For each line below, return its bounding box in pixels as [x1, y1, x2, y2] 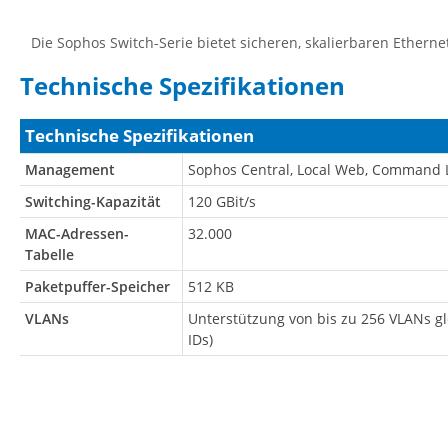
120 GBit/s [188, 192, 256, 212]
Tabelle [25, 245, 74, 265]
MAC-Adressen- [25, 224, 129, 244]
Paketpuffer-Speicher [25, 277, 170, 297]
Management [25, 160, 115, 180]
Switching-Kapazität [25, 192, 161, 212]
